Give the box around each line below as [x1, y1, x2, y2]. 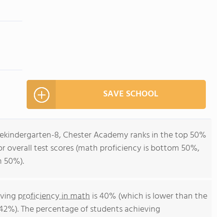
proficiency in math [18, 189, 90, 203]
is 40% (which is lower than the [90, 189, 207, 203]
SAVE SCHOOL [103, 87, 158, 101]
